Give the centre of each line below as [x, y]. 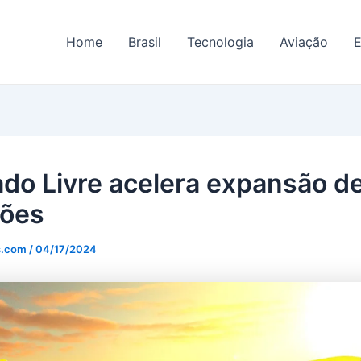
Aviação [304, 42]
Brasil [145, 42]
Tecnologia [220, 42]
